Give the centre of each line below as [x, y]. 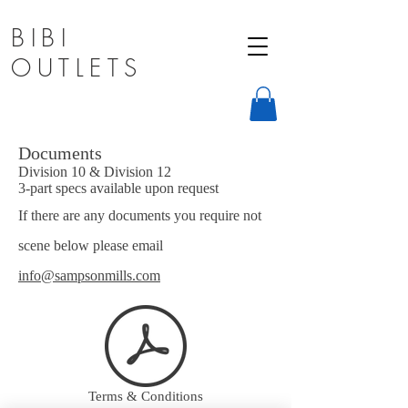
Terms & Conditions [146, 397]
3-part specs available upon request [120, 189]
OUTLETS [77, 68]
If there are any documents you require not [140, 216]
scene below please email [91, 246]
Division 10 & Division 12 [95, 172]
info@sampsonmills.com [89, 276]
